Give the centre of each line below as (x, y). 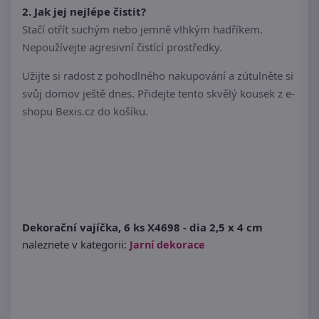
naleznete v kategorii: (74, 245)
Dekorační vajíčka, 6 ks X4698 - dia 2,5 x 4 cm (142, 228)
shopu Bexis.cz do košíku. (85, 111)
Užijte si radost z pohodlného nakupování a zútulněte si (158, 76)
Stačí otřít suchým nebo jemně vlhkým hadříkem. (142, 30)
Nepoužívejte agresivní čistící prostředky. (122, 47)
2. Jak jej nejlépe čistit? (84, 12)
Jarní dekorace (167, 245)
